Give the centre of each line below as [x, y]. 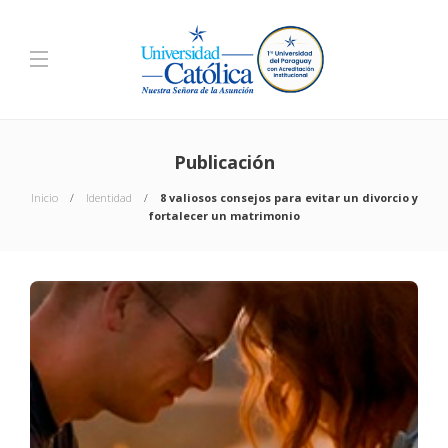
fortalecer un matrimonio [224, 215]
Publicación [224, 162]
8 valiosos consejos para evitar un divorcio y [288, 197]
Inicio [44, 197]
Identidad [108, 197]
